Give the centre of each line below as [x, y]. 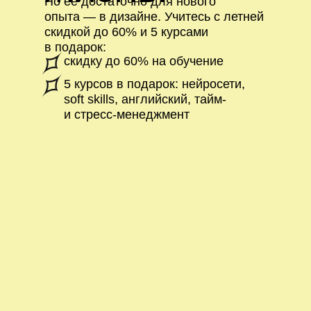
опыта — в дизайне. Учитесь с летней [154, 17]
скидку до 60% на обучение [144, 61]
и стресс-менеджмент [127, 115]
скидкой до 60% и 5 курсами [126, 32]
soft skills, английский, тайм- [145, 99]
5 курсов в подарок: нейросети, [154, 84]
